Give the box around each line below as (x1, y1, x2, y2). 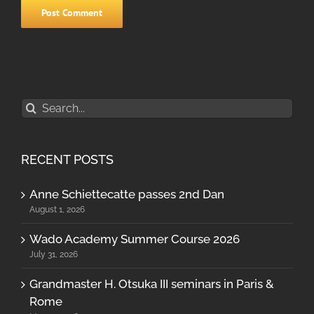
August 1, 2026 (29, 204, 85, 214)
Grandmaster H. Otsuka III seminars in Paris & (29, 276, 274, 291)
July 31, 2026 (29, 249, 78, 259)
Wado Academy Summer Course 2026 (29, 231, 240, 246)
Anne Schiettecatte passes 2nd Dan (29, 186, 224, 201)
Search (20, 99, 58, 113)
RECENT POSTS (21, 152, 114, 167)
